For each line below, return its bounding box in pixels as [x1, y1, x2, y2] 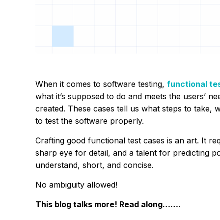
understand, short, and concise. [35, 160, 156, 170]
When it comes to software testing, [35, 79, 167, 89]
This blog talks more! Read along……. [35, 199, 181, 209]
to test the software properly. [35, 115, 144, 126]
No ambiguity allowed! [35, 179, 117, 190]
